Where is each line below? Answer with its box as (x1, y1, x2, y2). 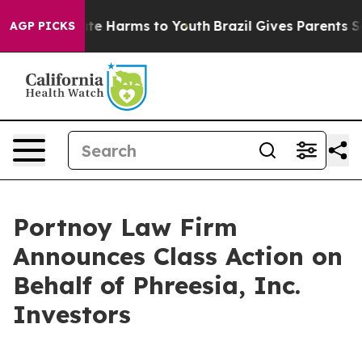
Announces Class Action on (13, 241, 343, 271)
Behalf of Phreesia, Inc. (13, 270, 301, 301)
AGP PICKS (10, 19, 75, 33)
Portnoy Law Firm (13, 212, 238, 242)
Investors (13, 299, 131, 330)
